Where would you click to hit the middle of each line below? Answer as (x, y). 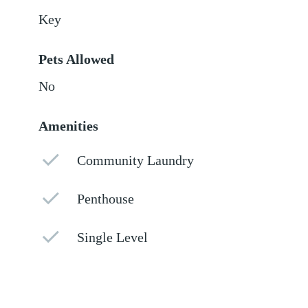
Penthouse (106, 199)
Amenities (69, 126)
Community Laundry (136, 161)
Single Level (113, 238)
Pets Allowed (77, 60)
